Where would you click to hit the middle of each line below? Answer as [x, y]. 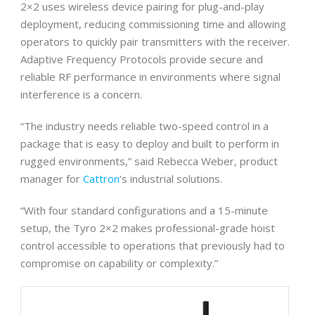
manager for [52, 179]
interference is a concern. [81, 94]
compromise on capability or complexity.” [119, 263]
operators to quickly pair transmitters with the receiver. [155, 41]
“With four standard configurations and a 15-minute [144, 210]
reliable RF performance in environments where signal [150, 77]
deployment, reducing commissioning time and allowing [153, 24]
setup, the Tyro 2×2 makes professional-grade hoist [148, 228]
